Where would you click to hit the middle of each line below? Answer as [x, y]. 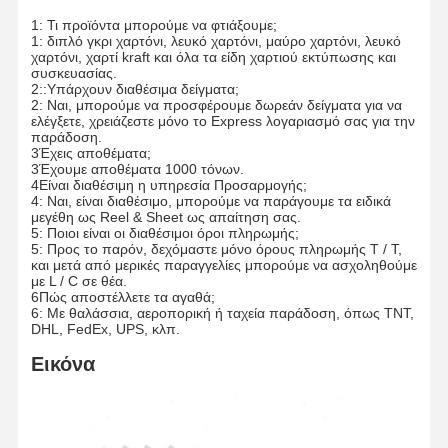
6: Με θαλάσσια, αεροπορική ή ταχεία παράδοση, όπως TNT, [222, 313]
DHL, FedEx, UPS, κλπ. [105, 329]
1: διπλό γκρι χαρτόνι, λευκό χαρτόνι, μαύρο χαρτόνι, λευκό [215, 41]
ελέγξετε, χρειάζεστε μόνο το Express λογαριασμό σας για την [222, 121]
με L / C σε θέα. [78, 281]
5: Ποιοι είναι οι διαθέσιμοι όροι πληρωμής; [164, 233]
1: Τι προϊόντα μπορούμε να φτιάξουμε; [153, 25]
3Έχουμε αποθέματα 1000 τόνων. [137, 169]
